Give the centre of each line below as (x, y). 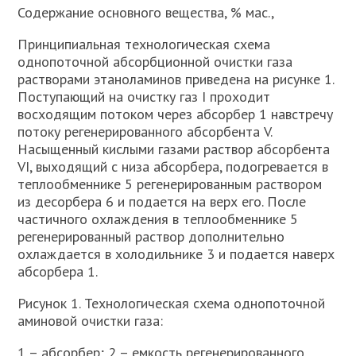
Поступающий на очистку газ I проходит (144, 97)
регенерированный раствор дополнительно (151, 236)
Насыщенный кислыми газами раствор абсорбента (174, 149)
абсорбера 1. (58, 271)
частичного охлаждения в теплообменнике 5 (158, 219)
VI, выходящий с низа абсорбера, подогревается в (173, 166)
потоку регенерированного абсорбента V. (145, 132)
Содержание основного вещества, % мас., (146, 12)
